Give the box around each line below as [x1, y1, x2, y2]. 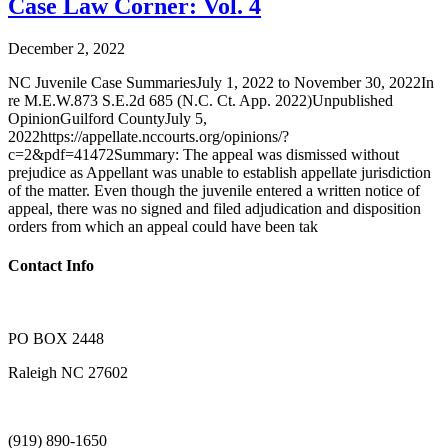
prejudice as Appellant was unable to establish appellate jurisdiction [8, 163, 431, 181]
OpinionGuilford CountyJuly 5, [8, 109, 207, 127]
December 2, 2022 [8, 39, 125, 57]
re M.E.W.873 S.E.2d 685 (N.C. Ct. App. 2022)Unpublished [8, 91, 393, 109]
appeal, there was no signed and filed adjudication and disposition [8, 199, 421, 217]
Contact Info [8, 256, 94, 274]
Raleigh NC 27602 [8, 364, 128, 382]
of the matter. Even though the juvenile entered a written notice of [8, 181, 420, 199]
